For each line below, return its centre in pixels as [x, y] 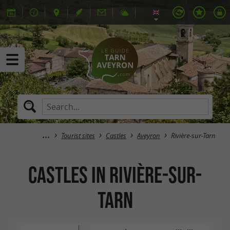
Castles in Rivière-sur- [115, 175]
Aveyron [149, 136]
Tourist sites [78, 136]
